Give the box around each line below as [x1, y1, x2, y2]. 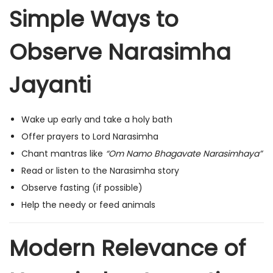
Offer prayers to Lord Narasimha [21, 130, 158, 143]
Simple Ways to [9, 4, 179, 35]
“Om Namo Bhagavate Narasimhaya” [105, 147, 262, 160]
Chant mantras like [21, 147, 105, 160]
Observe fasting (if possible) [21, 182, 143, 194]
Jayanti [9, 69, 91, 101]
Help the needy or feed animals [21, 199, 155, 211]
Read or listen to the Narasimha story [21, 165, 179, 177]
